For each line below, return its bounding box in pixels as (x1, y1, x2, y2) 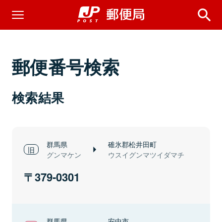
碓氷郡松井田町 (108, 139, 157, 149)
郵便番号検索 (12, 54, 120, 79)
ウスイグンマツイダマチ (108, 150, 184, 160)
